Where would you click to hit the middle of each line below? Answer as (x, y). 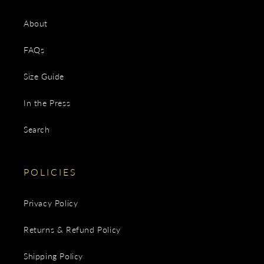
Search (37, 129)
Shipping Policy (53, 256)
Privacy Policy (51, 203)
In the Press (47, 103)
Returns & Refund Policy (72, 230)
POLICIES (50, 172)
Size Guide (44, 76)
